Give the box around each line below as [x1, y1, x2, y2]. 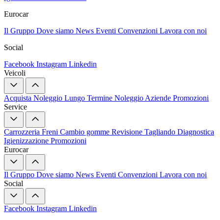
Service [4, 102, 27, 111]
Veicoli [4, 68, 26, 77]
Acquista [4, 93, 33, 102]
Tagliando [144, 127, 177, 136]
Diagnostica [177, 127, 214, 136]
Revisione [111, 127, 144, 136]
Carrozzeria [4, 127, 42, 136]
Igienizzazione [4, 136, 51, 145]
